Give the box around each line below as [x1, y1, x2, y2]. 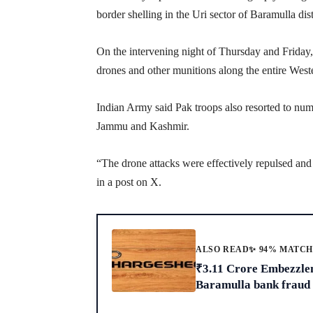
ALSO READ [196, 245, 249, 255]
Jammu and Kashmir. [96, 119, 189, 132]
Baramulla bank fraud [196, 277, 310, 291]
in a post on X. [96, 175, 161, 188]
